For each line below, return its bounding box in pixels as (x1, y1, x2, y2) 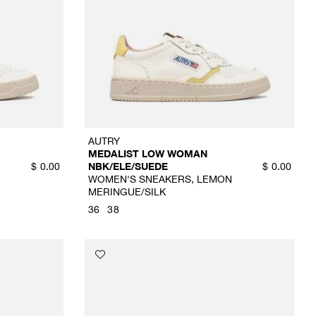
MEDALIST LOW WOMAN (87, 147, 207, 159)
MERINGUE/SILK (87, 185, 166, 197)
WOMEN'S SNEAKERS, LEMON (87, 172, 232, 185)
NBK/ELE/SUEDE (87, 159, 168, 172)
